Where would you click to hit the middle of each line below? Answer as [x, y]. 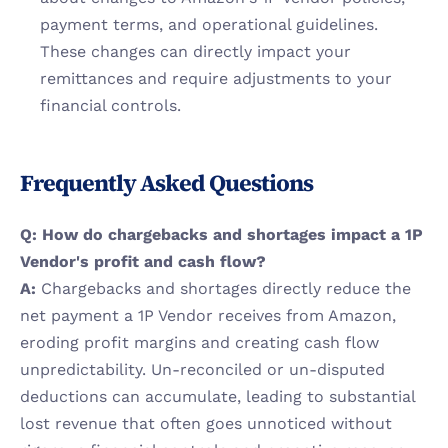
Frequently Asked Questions [166, 183]
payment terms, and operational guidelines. [209, 24]
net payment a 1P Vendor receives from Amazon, [208, 315]
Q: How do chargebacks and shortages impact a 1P [221, 234]
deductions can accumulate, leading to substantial [217, 396]
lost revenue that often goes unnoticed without [206, 423]
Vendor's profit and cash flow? [143, 261]
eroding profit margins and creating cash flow [199, 342]
